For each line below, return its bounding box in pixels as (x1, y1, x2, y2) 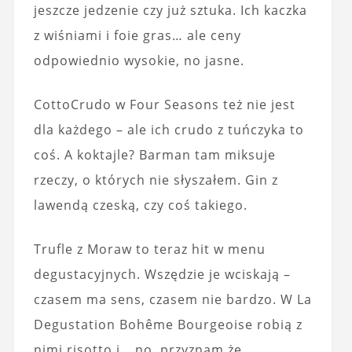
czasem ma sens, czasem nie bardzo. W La (33, 290, 312, 308)
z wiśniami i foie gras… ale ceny (33, 26, 241, 44)
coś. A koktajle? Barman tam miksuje (33, 145, 276, 163)
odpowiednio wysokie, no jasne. (33, 51, 244, 69)
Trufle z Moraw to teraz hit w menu (33, 240, 266, 258)
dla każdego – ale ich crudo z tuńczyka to (33, 120, 304, 138)
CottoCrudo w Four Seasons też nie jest (33, 95, 295, 113)
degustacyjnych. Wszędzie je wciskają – (33, 265, 291, 283)
